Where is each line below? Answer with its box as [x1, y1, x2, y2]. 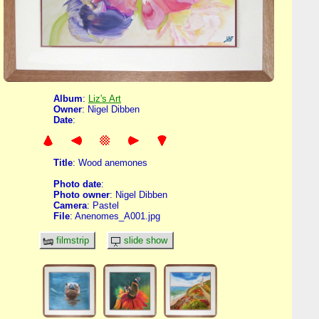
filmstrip [53, 235, 92, 246]
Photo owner [53, 189, 110, 200]
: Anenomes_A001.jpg [70, 210, 160, 221]
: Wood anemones [73, 157, 147, 168]
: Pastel [87, 199, 119, 211]
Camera [53, 199, 87, 211]
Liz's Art [88, 93, 121, 105]
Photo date [53, 178, 101, 189]
